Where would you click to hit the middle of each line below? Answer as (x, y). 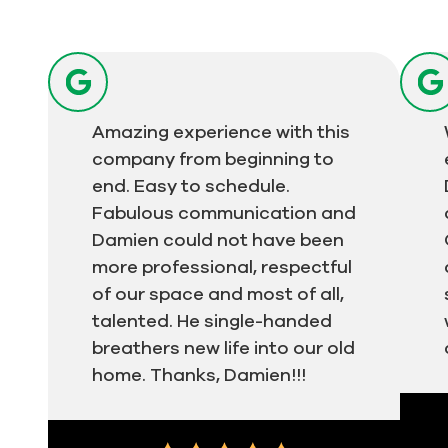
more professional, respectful (222, 266)
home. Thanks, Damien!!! (199, 374)
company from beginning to (213, 158)
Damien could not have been (218, 239)
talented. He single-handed (212, 320)
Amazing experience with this (221, 131)
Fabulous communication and (224, 212)
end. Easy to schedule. (191, 185)
